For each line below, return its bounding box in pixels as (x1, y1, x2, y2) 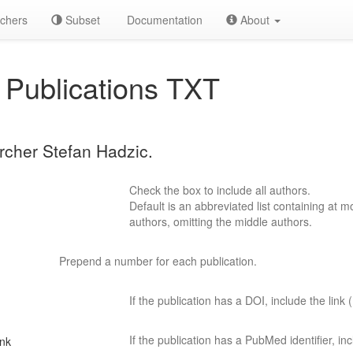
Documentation (124, 12, 203, 28)
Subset (62, 12, 100, 28)
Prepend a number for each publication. (58, 253, 257, 269)
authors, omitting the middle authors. (129, 214, 313, 229)
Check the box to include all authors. (129, 182, 311, 198)
